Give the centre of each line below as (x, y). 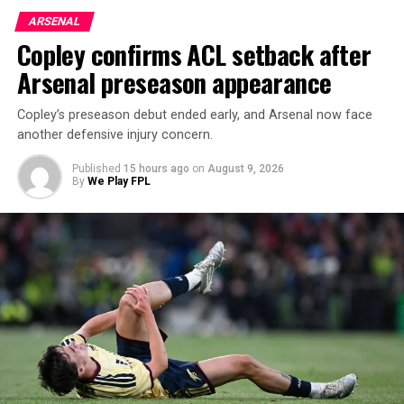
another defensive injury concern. (115, 134)
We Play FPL (119, 181)
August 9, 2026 (245, 168)
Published (96, 168)
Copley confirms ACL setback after (194, 54)
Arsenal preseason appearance (174, 82)
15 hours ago (156, 168)
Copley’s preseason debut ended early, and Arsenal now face (194, 115)
